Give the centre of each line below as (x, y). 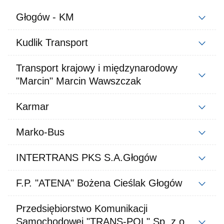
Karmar (32, 106)
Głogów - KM (45, 17)
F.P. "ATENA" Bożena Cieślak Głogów (99, 183)
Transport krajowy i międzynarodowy (97, 68)
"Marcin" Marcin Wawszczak (78, 81)
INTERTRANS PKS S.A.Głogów (86, 157)
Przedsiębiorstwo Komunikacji (82, 208)
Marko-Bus (40, 132)
